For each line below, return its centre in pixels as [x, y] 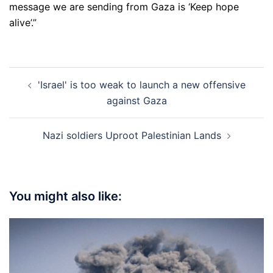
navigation [46, 92]
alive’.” [23, 23]
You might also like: [66, 197]
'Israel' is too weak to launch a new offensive [141, 85]
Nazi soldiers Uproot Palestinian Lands [132, 136]
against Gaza [136, 101]
